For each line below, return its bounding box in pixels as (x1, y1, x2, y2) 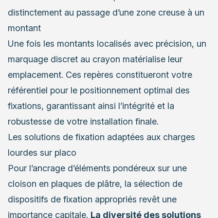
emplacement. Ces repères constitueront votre (8, 70, 192, 80)
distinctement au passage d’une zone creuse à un (8, 7, 204, 18)
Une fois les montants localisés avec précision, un (8, 38, 206, 49)
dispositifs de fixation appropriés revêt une (8, 194, 177, 205)
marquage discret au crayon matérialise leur (8, 54, 182, 65)
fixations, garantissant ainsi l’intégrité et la (8, 101, 174, 111)
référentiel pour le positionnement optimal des (8, 85, 190, 96)
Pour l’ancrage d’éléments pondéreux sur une (8, 163, 187, 174)
